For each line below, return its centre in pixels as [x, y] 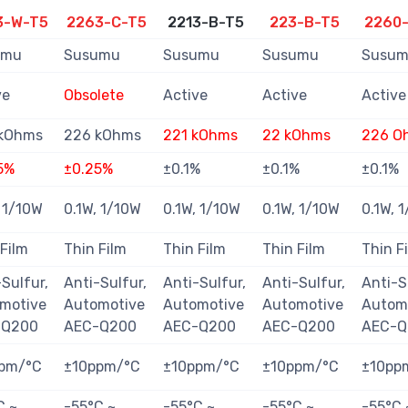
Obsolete [94, 96]
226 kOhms [102, 136]
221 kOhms [200, 136]
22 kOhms [296, 136]
